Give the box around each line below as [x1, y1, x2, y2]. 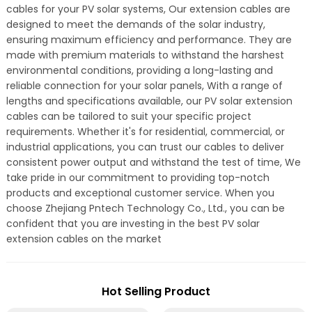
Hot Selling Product [101, 283, 210, 299]
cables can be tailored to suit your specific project [6, 109, 251, 123]
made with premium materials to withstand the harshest [6, 48, 284, 62]
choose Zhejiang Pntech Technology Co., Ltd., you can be [6, 201, 285, 215]
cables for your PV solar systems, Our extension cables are [6, 2, 290, 16]
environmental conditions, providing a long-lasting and [6, 63, 273, 77]
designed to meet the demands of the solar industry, [6, 17, 265, 31]
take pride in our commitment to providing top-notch [6, 171, 270, 185]
